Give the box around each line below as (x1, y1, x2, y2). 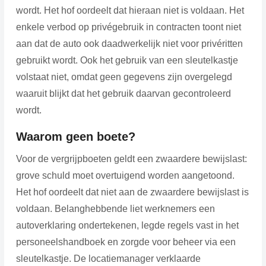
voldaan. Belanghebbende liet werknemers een (15, 203, 215, 214)
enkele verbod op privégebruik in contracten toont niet (15, 21, 241, 32)
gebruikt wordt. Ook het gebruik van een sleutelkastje (15, 55, 238, 65)
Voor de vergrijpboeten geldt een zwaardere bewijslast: (15, 153, 247, 164)
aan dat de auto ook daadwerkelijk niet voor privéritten (15, 38, 243, 49)
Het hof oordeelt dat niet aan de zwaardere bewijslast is (15, 186, 249, 197)
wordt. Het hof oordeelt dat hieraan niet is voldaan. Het (15, 5, 244, 15)
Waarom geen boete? (15, 129, 135, 143)
